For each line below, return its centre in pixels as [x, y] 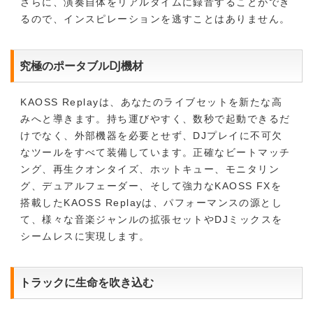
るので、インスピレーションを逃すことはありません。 [155, 19]
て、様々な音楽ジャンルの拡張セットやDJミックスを [152, 219]
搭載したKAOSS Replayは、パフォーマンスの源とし [152, 202]
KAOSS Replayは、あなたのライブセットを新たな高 [152, 102]
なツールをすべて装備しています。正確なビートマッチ [155, 152]
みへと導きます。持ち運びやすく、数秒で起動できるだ [155, 118]
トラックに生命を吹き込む [87, 283]
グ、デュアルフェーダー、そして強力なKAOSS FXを [151, 185]
